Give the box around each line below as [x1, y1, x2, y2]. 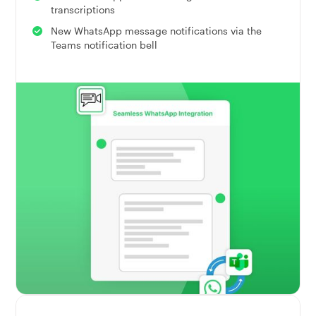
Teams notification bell [50, 39, 157, 51]
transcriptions [50, 4, 115, 16]
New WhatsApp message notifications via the [50, 25, 262, 37]
